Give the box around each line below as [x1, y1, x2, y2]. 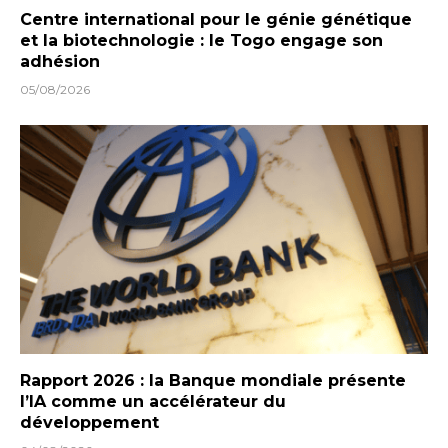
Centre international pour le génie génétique [20, 9, 412, 29]
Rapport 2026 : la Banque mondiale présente [20, 371, 406, 391]
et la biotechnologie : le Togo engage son [20, 30, 383, 50]
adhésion [20, 51, 100, 71]
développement [20, 413, 159, 433]
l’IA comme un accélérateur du [20, 392, 286, 412]
